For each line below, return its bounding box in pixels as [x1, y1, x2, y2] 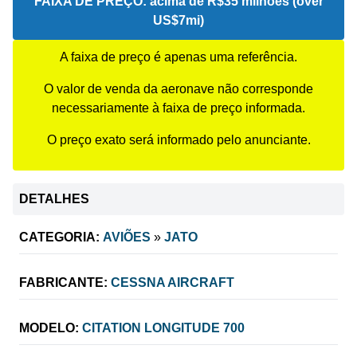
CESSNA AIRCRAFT [111, 275, 234, 289]
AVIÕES [103, 229, 151, 244]
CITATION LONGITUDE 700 [82, 320, 245, 335]
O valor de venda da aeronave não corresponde [44, 81, 313, 96]
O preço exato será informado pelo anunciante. [46, 132, 311, 147]
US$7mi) [153, 13, 204, 27]
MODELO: [19, 320, 79, 335]
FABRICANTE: [19, 275, 108, 289]
